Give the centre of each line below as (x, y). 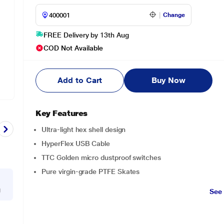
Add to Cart (80, 80)
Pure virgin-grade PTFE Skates (91, 171)
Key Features (61, 113)
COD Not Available (73, 48)
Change (174, 15)
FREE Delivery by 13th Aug (86, 35)
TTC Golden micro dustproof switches (101, 157)
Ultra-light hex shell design (84, 129)
